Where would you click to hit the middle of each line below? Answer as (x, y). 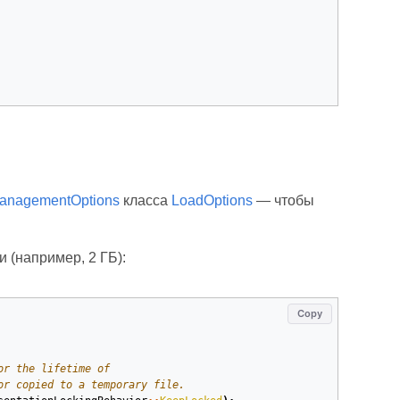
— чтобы (283, 200)
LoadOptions (212, 200)
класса (145, 200)
